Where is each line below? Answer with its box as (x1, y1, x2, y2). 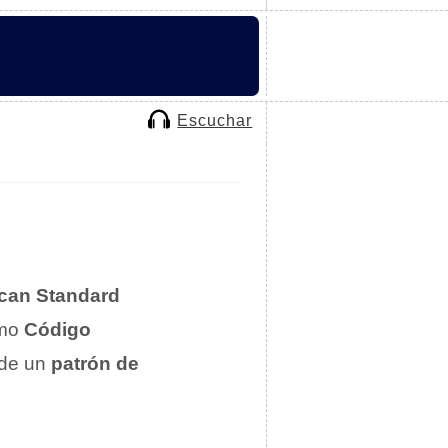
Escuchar (177, 111, 253, 129)
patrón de (51, 353, 139, 374)
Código (24, 319, 91, 340)
